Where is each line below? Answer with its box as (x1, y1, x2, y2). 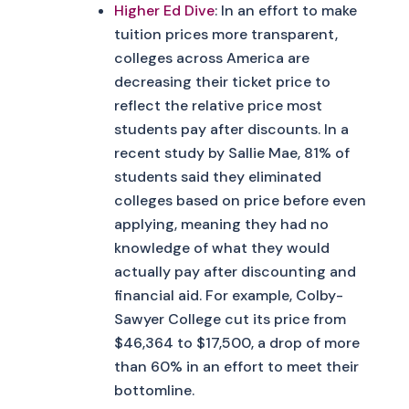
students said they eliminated (113, 166, 321, 186)
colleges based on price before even (113, 190, 366, 210)
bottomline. (113, 380, 194, 400)
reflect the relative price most (113, 95, 322, 115)
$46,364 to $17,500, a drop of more (113, 332, 360, 352)
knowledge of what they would (113, 237, 330, 257)
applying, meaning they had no (113, 214, 329, 234)
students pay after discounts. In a (113, 119, 349, 139)
